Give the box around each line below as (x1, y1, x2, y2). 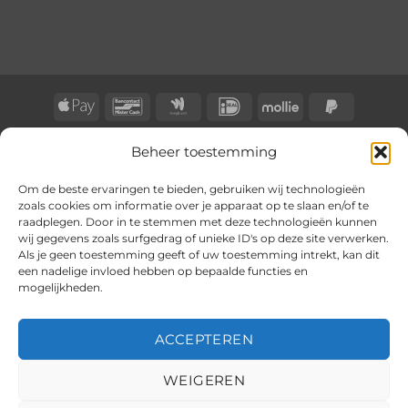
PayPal (349, 97, 393, 114)
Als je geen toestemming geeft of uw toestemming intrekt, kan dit (18, 248, 380, 262)
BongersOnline (214, 160, 311, 178)
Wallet (196, 117, 237, 135)
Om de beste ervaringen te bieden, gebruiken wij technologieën (18, 182, 365, 197)
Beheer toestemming (131, 143, 277, 161)
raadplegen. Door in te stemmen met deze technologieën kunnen (18, 215, 377, 229)
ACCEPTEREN (154, 330, 254, 348)
